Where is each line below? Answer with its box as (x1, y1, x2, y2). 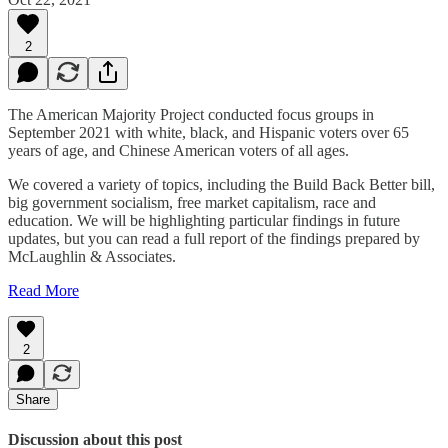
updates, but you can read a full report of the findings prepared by (8, 229, 420, 247)
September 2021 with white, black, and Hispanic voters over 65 (8, 123, 409, 141)
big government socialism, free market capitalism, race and (8, 193, 376, 211)
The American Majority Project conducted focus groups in (8, 105, 374, 123)
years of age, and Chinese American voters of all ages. (8, 141, 349, 159)
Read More (8, 281, 79, 299)
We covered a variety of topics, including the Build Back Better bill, (8, 175, 435, 193)
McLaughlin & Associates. (8, 247, 176, 265)
